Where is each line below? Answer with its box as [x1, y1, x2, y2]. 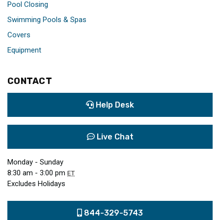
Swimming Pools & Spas [7, 15, 86, 25]
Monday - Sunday [7, 158, 63, 167]
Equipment [7, 46, 41, 55]
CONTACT [7, 76, 52, 87]
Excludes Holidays [7, 179, 65, 189]
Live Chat [94, 132, 134, 142]
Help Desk [94, 100, 134, 110]
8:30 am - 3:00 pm [7, 168, 67, 178]
